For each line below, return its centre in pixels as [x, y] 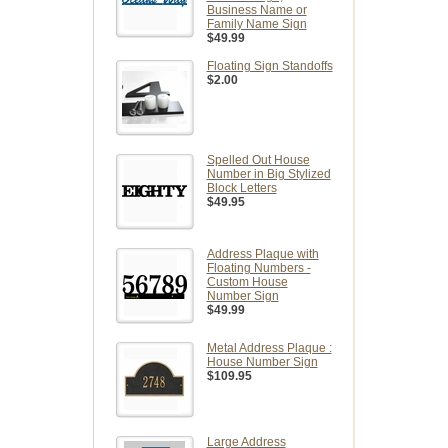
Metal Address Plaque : [269, 348]
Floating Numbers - [258, 268]
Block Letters [241, 188]
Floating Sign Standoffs [269, 66]
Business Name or [256, 10]
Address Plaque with [262, 254]
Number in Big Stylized [268, 174]
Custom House [247, 282]
